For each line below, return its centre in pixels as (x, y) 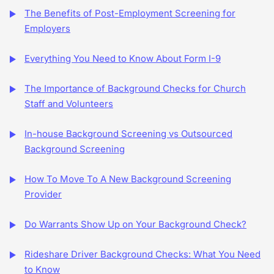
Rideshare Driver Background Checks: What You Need (143, 254)
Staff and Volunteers (69, 104)
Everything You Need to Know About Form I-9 (123, 58)
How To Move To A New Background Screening (128, 179)
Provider (43, 194)
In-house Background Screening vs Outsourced (128, 134)
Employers (47, 28)
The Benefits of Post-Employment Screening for (130, 13)
